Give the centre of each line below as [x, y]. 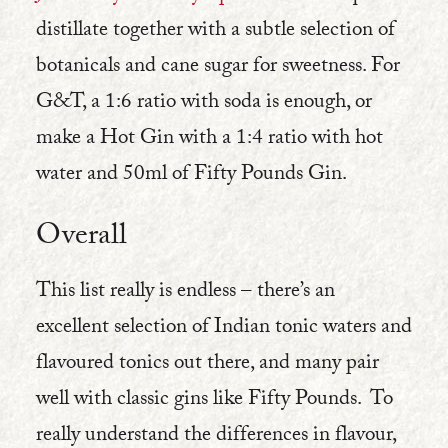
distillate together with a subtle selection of [215, 32]
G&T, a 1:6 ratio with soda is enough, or [204, 104]
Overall [81, 238]
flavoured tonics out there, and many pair [207, 365]
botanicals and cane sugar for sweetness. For [218, 68]
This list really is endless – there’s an [185, 293]
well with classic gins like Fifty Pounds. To [214, 401]
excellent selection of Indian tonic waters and [224, 329]
